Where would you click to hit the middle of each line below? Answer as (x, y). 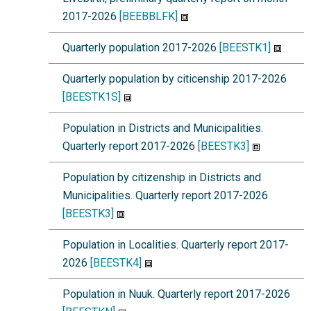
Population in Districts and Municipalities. (163, 128)
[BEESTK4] (116, 263)
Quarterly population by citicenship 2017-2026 (175, 79)
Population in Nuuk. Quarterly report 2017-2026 (176, 294)
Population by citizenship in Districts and (162, 177)
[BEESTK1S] (92, 97)
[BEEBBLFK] (149, 16)
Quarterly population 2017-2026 (141, 48)
